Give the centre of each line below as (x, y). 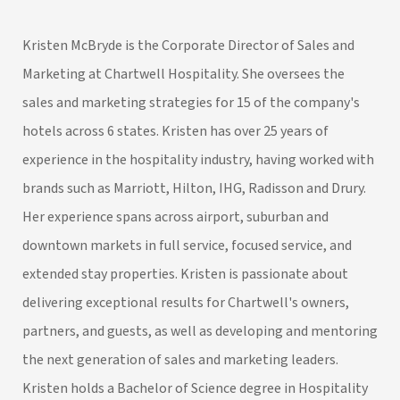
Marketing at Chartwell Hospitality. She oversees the (183, 75)
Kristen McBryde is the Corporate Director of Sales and (188, 46)
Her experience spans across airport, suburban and (175, 217)
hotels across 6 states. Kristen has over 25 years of (175, 132)
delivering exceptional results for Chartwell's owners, (186, 303)
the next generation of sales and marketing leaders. (180, 360)
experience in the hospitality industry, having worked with (198, 160)
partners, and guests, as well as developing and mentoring (200, 332)
